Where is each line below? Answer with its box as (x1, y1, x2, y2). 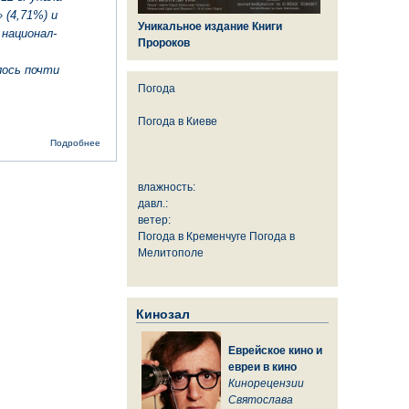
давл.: (138, 197, 168, 209)
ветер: (138, 214, 171, 225)
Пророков (138, 37, 190, 48)
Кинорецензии (228, 377, 304, 389)
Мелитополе (138, 246, 204, 258)
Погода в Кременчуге (138, 230, 246, 242)
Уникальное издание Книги (138, 20, 282, 32)
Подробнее (50, 137, 101, 148)
